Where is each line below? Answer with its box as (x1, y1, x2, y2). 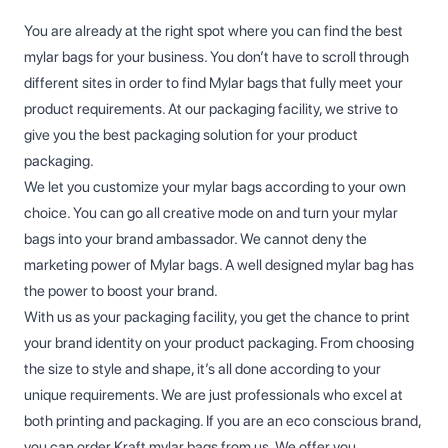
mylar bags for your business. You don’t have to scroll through (24, 47, 409, 66)
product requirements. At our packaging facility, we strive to (24, 99, 398, 118)
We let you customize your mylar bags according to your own (24, 177, 406, 196)
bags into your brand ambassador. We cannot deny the (24, 229, 367, 248)
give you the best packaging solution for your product (24, 125, 358, 144)
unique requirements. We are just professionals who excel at (24, 385, 403, 404)
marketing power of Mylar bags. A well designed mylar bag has (24, 255, 414, 274)
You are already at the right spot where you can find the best (24, 21, 403, 40)
